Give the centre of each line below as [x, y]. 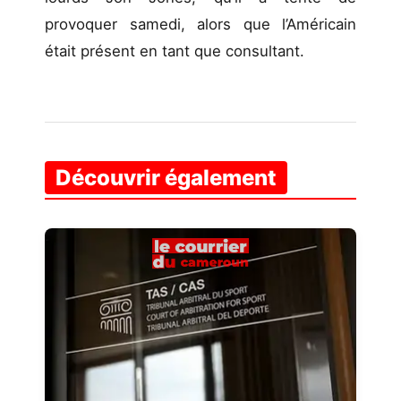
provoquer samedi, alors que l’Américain [200, 24]
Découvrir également [166, 177]
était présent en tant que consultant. [175, 51]
